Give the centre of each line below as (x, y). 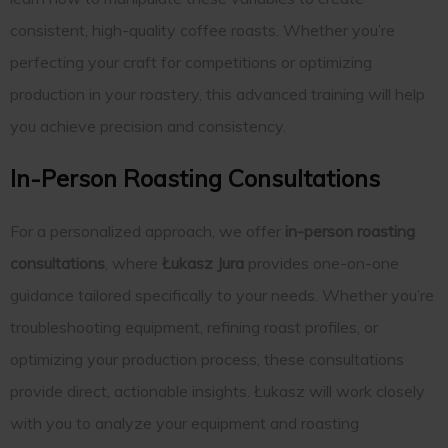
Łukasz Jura (203, 263)
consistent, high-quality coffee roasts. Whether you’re (202, 30)
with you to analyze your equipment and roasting (184, 423)
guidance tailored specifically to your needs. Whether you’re (222, 295)
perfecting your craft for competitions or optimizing (191, 62)
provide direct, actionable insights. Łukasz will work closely (217, 391)
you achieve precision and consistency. (148, 126)
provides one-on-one (321, 263)
